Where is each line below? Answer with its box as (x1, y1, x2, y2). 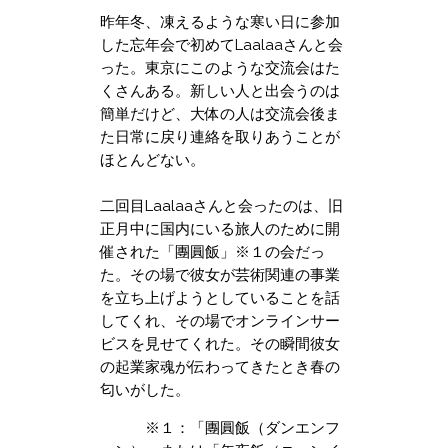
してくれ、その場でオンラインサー (100, 311, 340, 330)
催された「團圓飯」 (100, 242, 235, 261)
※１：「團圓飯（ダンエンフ (100, 418, 340, 437)
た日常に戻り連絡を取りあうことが (100, 127, 340, 146)
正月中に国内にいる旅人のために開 (100, 219, 340, 238)
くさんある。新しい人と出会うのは (100, 81, 340, 100)
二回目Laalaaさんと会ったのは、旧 (100, 196, 343, 215)
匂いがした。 (100, 380, 190, 399)
